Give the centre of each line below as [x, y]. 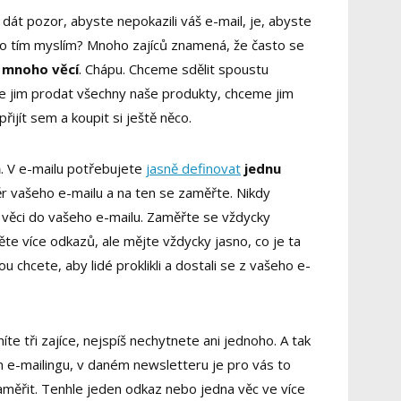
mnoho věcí [40, 69]
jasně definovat [193, 169]
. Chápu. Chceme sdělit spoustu [174, 69]
